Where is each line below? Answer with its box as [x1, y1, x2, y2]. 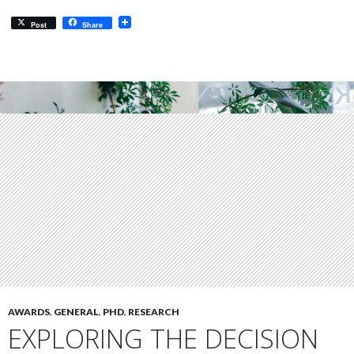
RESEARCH [128, 305, 179, 318]
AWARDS [8, 305, 50, 318]
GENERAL [54, 305, 99, 318]
